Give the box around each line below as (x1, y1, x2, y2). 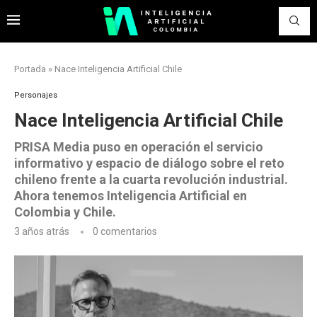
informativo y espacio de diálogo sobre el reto (14, 156, 284, 171)
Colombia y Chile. (14, 204, 116, 219)
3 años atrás (14, 226, 69, 237)
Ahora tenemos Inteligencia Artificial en (14, 188, 247, 203)
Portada (14, 64, 46, 74)
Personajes (14, 91, 57, 100)
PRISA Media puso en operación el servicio (14, 139, 263, 154)
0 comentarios (93, 226, 157, 237)
